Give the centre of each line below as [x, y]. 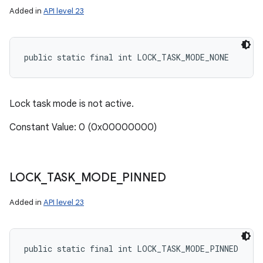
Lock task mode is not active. [72, 104]
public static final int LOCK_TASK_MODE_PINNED [131, 249]
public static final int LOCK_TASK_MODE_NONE [127, 57]
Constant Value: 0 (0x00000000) [83, 127]
